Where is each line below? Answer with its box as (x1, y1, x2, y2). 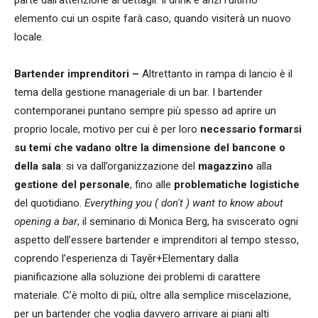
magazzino (198, 160, 253, 173)
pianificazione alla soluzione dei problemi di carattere (14, 270, 261, 284)
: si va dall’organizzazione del (61, 160, 198, 173)
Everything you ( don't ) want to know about (84, 197, 283, 210)
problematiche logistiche (174, 178, 300, 192)
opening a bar (14, 215, 77, 229)
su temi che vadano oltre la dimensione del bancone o (14, 141, 285, 155)
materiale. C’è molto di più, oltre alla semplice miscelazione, (14, 289, 291, 302)
